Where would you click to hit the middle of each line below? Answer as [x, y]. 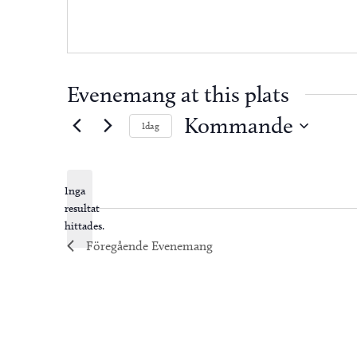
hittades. [84, 226]
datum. [207, 179]
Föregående [119, 246]
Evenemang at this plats [178, 94]
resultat [82, 208]
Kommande [239, 126]
